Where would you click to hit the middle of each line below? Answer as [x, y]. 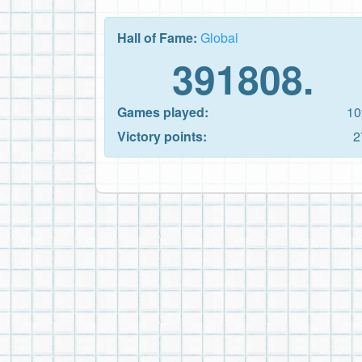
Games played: [163, 112]
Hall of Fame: [159, 37]
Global [219, 37]
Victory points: [162, 136]
